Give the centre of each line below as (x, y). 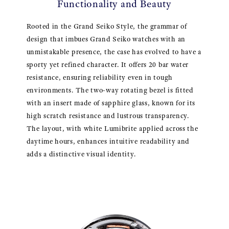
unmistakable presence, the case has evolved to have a (114, 52)
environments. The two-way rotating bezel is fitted (110, 90)
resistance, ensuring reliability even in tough (99, 78)
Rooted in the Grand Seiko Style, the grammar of (107, 27)
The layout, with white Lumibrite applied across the (112, 129)
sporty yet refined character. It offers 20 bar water (108, 65)
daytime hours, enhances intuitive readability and (108, 142)
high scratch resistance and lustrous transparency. (108, 116)
